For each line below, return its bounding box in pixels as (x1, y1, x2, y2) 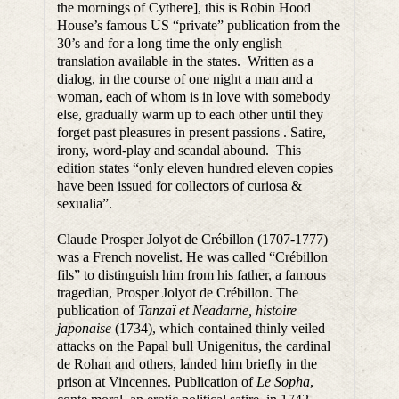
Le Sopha (256, 374, 311, 390)
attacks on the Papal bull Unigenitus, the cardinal (57, 338, 331, 354)
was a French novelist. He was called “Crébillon (57, 249, 329, 265)
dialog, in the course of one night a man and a (57, 71, 313, 87)
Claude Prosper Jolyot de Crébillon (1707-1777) (57, 232, 329, 248)
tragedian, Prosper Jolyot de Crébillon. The (57, 285, 299, 301)
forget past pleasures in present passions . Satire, (57, 125, 327, 141)
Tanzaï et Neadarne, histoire (138, 303, 297, 319)
